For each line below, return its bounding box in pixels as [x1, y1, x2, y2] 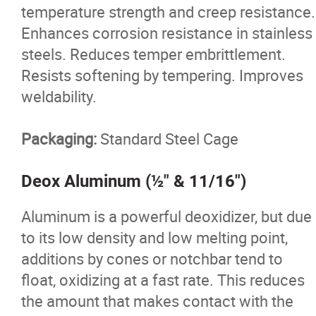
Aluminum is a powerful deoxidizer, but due [21, 206, 312, 226]
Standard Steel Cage [97, 128, 238, 149]
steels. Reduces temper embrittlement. [21, 44, 286, 64]
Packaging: [21, 128, 97, 149]
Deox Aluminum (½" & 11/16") [21, 171, 246, 191]
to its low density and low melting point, [21, 227, 288, 248]
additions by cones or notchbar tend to [21, 248, 283, 269]
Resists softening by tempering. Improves [21, 65, 303, 85]
